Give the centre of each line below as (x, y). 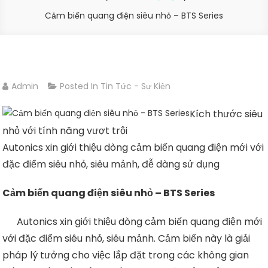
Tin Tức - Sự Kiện (136, 86)
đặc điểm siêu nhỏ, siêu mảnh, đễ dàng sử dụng (111, 164)
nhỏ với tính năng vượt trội (65, 130)
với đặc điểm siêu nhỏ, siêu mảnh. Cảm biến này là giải (127, 238)
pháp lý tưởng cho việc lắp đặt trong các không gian (126, 255)
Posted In (80, 86)
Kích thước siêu (226, 114)
